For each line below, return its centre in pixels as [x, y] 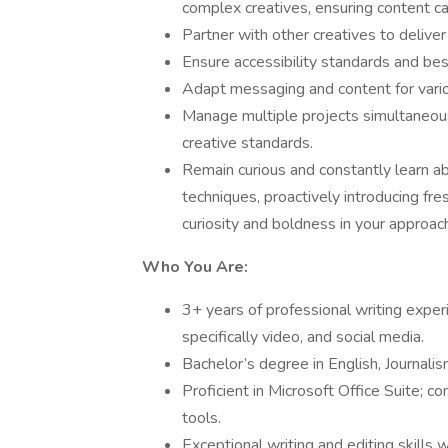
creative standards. [247, 143]
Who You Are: [195, 267]
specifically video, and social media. [303, 337]
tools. [201, 418]
